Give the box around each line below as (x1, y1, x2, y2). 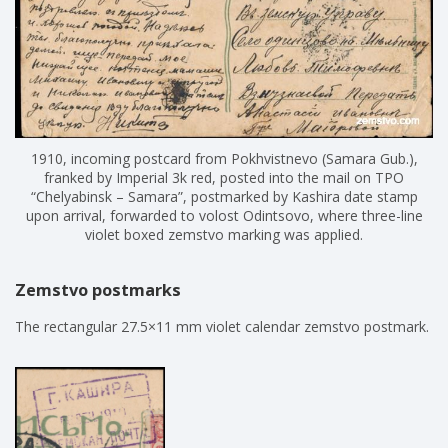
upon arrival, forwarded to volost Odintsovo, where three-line (25, 206, 423, 226)
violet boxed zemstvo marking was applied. (85, 225, 363, 245)
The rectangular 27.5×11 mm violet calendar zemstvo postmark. (15, 317, 429, 337)
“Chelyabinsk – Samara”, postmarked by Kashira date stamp (30, 187, 418, 207)
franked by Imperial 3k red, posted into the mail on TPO (44, 168, 404, 188)
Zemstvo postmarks (15, 279, 181, 302)
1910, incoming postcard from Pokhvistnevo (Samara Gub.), (30, 149, 418, 169)
